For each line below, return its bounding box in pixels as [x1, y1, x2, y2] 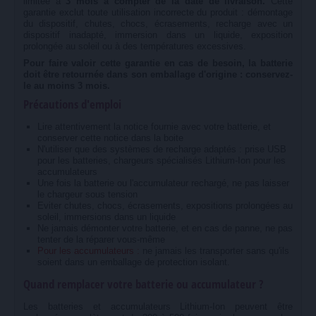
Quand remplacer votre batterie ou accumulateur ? [23, 275, 263, 292]
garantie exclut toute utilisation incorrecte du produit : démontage [23, 6, 293, 18]
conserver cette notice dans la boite [37, 132, 183, 143]
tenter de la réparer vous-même [37, 233, 165, 245]
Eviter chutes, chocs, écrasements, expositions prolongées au [37, 200, 293, 211]
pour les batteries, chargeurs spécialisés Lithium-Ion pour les [37, 154, 286, 166]
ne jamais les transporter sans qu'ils [139, 245, 289, 256]
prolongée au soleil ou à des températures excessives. [23, 40, 246, 51]
